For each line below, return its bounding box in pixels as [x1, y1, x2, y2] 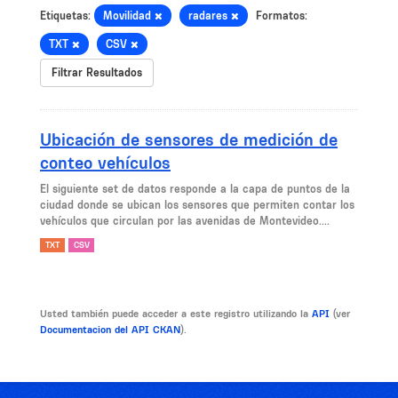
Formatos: [256, 9, 307, 22]
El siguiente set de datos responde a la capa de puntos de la [40, 182, 350, 195]
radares [188, 9, 231, 22]
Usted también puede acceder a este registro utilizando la [40, 307, 312, 320]
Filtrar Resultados [52, 66, 142, 79]
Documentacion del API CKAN [40, 323, 180, 336]
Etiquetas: [40, 9, 91, 22]
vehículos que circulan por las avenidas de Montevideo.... [40, 214, 330, 227]
